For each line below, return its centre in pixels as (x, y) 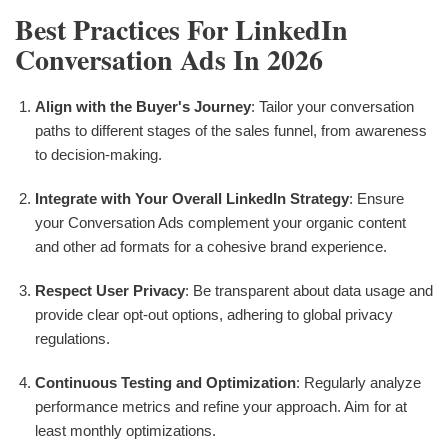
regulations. (72, 339)
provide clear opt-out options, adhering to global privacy (214, 315)
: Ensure (376, 199)
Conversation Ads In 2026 (169, 60)
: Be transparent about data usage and (309, 291)
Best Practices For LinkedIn (181, 30)
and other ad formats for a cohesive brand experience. (211, 247)
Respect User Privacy (110, 291)
